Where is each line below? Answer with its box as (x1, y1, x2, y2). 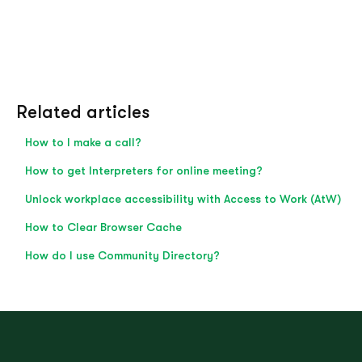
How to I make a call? (24, 136, 141, 149)
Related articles (15, 102, 149, 123)
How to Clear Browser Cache (24, 221, 182, 234)
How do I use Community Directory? (24, 249, 220, 263)
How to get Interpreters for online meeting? (24, 164, 263, 178)
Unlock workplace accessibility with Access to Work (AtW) (24, 192, 341, 206)
